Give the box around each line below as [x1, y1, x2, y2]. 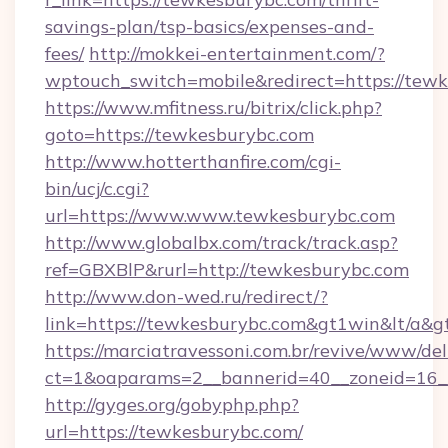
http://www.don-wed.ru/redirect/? [45, 285, 328, 308]
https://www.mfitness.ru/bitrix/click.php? [45, 96, 382, 119]
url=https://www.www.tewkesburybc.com [45, 204, 395, 227]
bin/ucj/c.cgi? [45, 177, 149, 200]
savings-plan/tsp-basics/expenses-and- [45, 15, 374, 38]
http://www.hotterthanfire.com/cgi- [45, 150, 341, 173]
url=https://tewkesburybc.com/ [45, 420, 303, 443]
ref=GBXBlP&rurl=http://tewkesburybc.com [45, 258, 409, 281]
